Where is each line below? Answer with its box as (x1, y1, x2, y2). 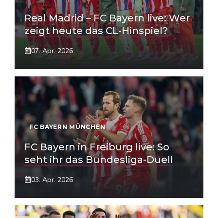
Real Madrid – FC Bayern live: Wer (24, 12, 190, 24)
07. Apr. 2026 (31, 46, 73, 55)
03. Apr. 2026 (31, 175, 73, 184)
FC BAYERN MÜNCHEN (29, 123, 106, 130)
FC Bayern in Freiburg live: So (24, 141, 169, 153)
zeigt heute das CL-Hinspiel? (24, 25, 168, 36)
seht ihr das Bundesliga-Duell (24, 154, 173, 165)
